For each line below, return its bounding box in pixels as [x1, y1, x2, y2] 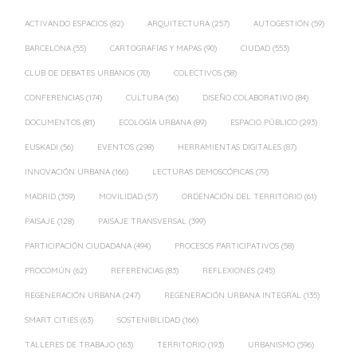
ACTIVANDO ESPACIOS [25, 18, 108, 29]
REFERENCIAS [111, 265, 163, 276]
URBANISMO [248, 339, 295, 350]
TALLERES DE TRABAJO [25, 339, 115, 350]
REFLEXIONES [202, 265, 255, 276]
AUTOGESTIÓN [253, 18, 309, 29]
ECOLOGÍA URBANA [119, 116, 191, 127]
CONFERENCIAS [25, 92, 84, 103]
